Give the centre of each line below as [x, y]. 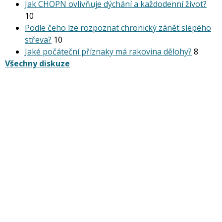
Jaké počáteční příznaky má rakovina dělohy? [108, 52]
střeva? [38, 40]
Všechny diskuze [37, 63]
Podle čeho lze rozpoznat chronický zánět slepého [118, 28]
